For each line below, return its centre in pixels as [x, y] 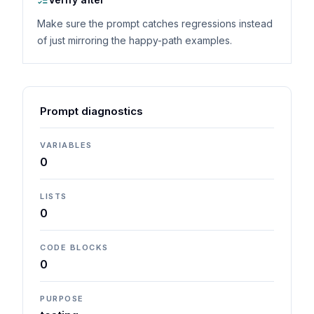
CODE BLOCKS [74, 247]
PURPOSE [62, 299]
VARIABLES [66, 145]
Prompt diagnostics [91, 111]
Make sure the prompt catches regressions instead [155, 23]
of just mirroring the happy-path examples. [135, 40]
